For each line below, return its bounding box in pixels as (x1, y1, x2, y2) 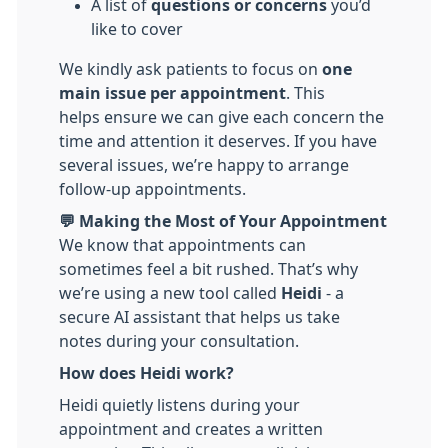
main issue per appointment (59, 85, 286, 101)
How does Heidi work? (59, 365, 234, 381)
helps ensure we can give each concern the (59, 109, 384, 125)
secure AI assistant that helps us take (59, 309, 340, 325)
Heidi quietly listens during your (59, 397, 300, 413)
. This (286, 85, 325, 101)
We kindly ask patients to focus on (59, 61, 322, 77)
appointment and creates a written (59, 421, 323, 437)
